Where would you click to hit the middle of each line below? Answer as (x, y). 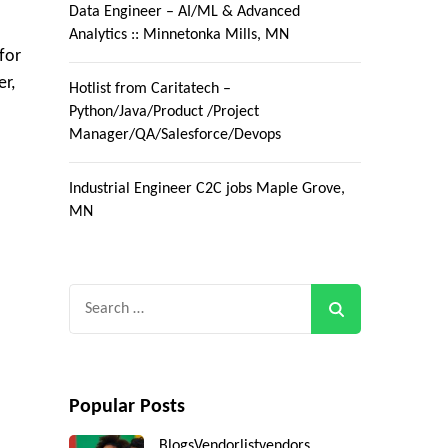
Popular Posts (126, 407)
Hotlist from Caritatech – (149, 89)
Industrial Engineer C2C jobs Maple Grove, (206, 189)
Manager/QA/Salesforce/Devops (174, 135)
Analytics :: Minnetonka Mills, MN (178, 35)
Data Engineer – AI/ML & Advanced (184, 12)
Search (92, 297)
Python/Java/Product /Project (163, 112)
